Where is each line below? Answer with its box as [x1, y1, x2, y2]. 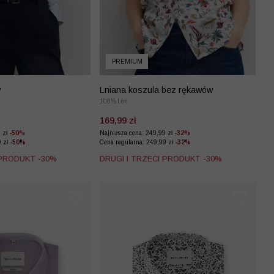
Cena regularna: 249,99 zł [100, 138, 175, 146]
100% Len [100, 97, 128, 105]
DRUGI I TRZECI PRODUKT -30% [100, 154, 222, 163]
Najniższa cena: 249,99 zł [100, 129, 174, 136]
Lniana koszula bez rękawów [100, 84, 213, 95]
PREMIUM [111, 57, 143, 65]
